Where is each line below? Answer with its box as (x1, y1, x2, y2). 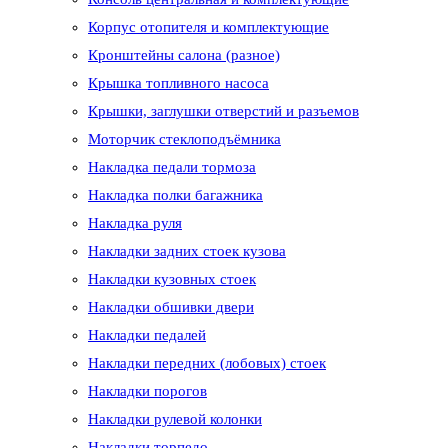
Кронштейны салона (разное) (88, 47, 280, 64)
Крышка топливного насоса (88, 75, 269, 92)
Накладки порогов (88, 383, 207, 400)
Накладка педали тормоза (88, 159, 256, 176)
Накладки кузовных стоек (88, 271, 256, 288)
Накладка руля (88, 215, 182, 232)
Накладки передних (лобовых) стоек (88, 355, 326, 372)
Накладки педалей (88, 327, 206, 344)
